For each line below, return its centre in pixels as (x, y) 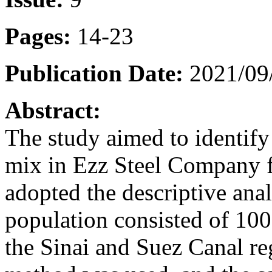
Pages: (38, 36)
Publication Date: (94, 73)
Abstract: (53, 110)
